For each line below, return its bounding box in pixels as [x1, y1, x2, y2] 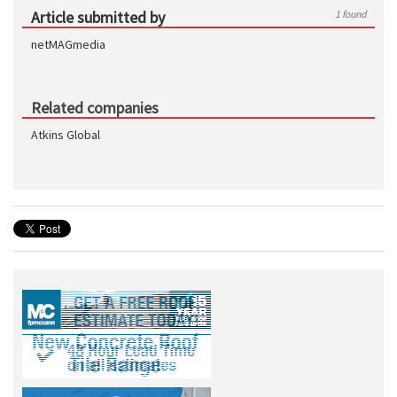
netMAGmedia [31, 36, 105, 52]
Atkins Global [31, 127, 100, 143]
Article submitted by [31, 7, 165, 27]
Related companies [31, 97, 159, 118]
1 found [335, 7, 366, 20]
